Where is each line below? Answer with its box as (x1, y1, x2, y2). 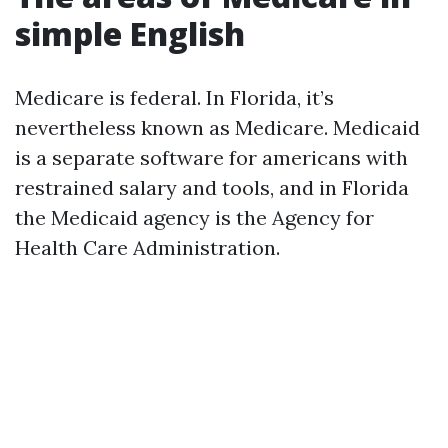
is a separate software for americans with (15, 145, 408, 170)
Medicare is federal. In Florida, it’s (15, 85, 334, 110)
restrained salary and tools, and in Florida (15, 175, 409, 200)
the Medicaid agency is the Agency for (15, 205, 374, 230)
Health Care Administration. (15, 235, 280, 260)
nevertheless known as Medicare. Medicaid (15, 115, 420, 140)
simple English (15, 12, 245, 55)
